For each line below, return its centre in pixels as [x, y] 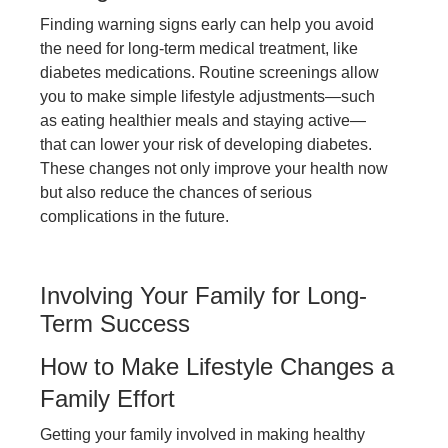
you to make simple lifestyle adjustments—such [207, 97]
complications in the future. [134, 217]
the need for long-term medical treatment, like [199, 49]
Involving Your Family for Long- [203, 296]
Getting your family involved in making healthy [202, 435]
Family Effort [107, 399]
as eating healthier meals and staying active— [203, 121]
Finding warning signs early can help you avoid [207, 25]
